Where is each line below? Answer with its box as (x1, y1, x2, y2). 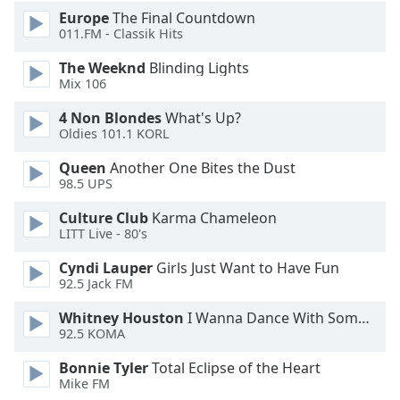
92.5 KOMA (59, 325, 125, 343)
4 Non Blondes (59, 108, 162, 128)
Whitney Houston (59, 308, 184, 328)
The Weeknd (59, 58, 146, 78)
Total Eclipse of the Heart (148, 358, 321, 378)
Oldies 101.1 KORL (59, 125, 170, 143)
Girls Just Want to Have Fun (153, 258, 339, 278)
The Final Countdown (109, 8, 255, 28)
